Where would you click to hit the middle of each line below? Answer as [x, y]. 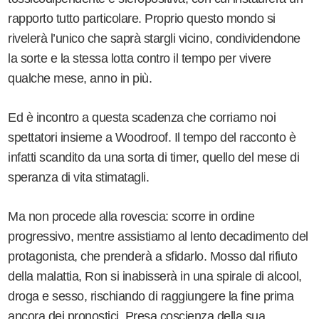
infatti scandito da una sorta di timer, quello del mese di [154, 157]
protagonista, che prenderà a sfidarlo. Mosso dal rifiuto [153, 256]
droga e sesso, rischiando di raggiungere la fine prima [151, 296]
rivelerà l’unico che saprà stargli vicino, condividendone [154, 38]
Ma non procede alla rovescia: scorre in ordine [131, 216]
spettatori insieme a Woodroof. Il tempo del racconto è [152, 137]
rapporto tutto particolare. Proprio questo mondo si [142, 18]
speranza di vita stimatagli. [80, 177]
